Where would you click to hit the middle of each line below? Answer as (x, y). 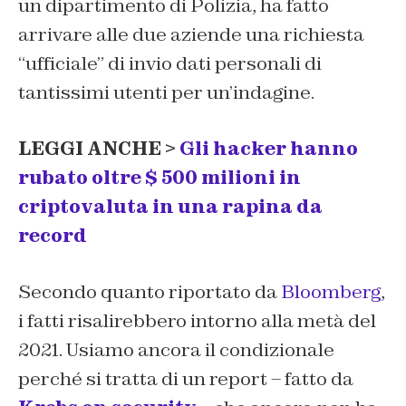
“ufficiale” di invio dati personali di (170, 64)
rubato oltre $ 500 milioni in (159, 178)
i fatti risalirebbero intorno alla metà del (197, 321)
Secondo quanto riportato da (150, 292)
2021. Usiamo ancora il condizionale (176, 350)
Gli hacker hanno (269, 149)
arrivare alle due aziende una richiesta (191, 35)
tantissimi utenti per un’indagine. (166, 93)
